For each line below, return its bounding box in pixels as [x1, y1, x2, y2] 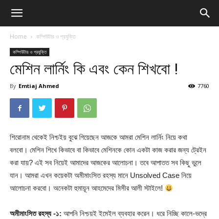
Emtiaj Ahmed [19, 82, 59, 89]
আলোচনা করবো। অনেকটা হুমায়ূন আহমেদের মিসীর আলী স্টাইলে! [10, 184, 165, 192]
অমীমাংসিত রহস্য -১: [10, 209, 64, 218]
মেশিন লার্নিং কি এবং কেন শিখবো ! [10, 60, 178, 78]
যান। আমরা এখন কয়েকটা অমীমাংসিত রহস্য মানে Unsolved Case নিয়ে [10, 171, 192, 179]
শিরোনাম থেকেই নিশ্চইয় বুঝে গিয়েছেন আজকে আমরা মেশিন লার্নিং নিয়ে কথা [10, 133, 187, 141]
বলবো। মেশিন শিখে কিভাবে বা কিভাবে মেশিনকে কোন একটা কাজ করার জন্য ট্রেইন [10, 146, 206, 154]
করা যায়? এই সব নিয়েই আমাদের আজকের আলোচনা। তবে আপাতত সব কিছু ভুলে [10, 158, 201, 167]
